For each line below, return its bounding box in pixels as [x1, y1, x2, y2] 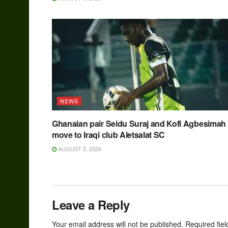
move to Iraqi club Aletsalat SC [52, 129, 165, 141]
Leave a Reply [52, 196, 130, 214]
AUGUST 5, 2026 [56, 145, 101, 153]
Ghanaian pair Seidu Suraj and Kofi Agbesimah [52, 118, 226, 130]
